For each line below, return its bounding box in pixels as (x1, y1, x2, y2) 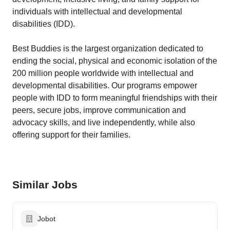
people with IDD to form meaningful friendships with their (12, 93, 217, 102)
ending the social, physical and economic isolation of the (12, 56, 217, 65)
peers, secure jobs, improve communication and (12, 106, 186, 114)
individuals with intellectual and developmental (12, 7, 182, 16)
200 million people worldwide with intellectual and (12, 69, 194, 78)
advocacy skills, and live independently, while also (12, 118, 195, 127)
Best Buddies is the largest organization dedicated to (12, 44, 203, 53)
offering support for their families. (12, 130, 130, 139)
